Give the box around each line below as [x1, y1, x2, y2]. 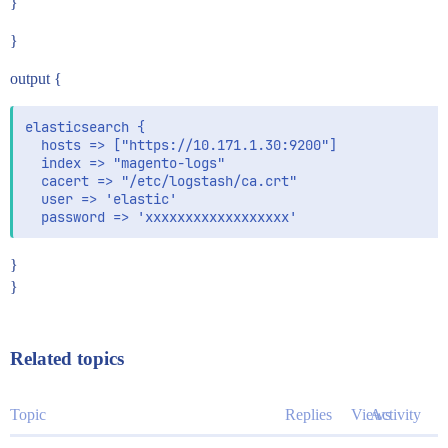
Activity [370, 405, 421, 423]
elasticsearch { [25, 117, 145, 136]
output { [10, 69, 62, 87]
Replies [285, 405, 332, 423]
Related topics [10, 347, 124, 369]
